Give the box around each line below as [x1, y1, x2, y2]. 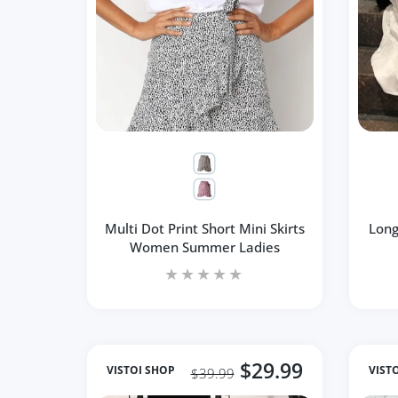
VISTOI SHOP [107, 362, 175, 378]
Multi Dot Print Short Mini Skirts [104, 219, 305, 237]
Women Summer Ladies [129, 237, 280, 256]
